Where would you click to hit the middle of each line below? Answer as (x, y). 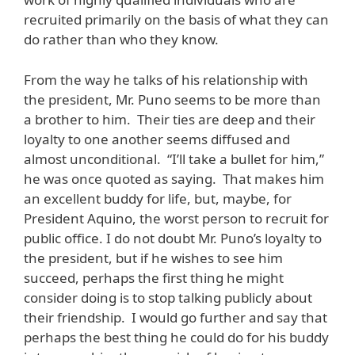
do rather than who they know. (121, 40)
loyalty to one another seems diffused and (157, 139)
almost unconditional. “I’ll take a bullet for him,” (174, 158)
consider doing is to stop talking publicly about (168, 297)
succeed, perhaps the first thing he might (154, 277)
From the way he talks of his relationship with (166, 79)
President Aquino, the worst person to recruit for (176, 218)
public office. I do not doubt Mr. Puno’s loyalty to (173, 238)
